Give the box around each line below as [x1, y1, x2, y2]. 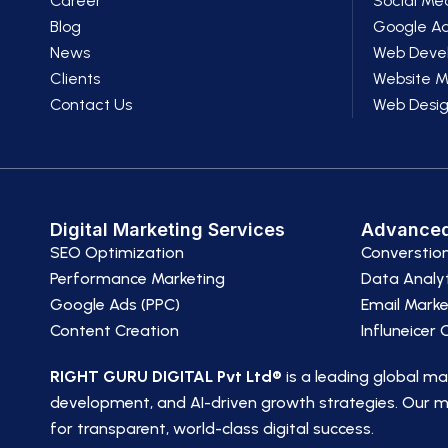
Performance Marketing [50, 269, 225, 288]
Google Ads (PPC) [50, 295, 180, 314]
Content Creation [50, 321, 179, 340]
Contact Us [50, 95, 132, 114]
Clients [50, 69, 100, 88]
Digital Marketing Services [50, 219, 285, 240]
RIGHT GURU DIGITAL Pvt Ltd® [50, 367, 282, 386]
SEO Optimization [50, 243, 184, 262]
